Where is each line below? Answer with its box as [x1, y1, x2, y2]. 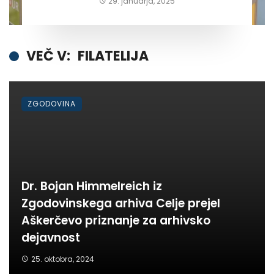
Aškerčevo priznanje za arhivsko [21, 212, 210, 229]
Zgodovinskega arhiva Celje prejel [21, 194, 220, 212]
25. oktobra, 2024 [31, 253, 94, 264]
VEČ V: [26, 46, 70, 65]
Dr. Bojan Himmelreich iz [21, 177, 162, 194]
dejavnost [21, 229, 80, 246]
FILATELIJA [78, 46, 149, 65]
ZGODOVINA [28, 98, 76, 109]
